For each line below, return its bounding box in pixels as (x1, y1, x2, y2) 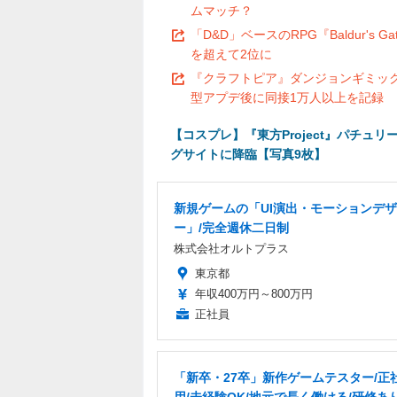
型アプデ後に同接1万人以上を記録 (191, 90, 384, 105)
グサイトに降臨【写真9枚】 (170, 147, 326, 161)
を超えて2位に (191, 47, 272, 61)
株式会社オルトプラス (174, 242, 289, 255)
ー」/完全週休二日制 (174, 221, 289, 235)
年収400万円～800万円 (195, 287, 313, 300)
